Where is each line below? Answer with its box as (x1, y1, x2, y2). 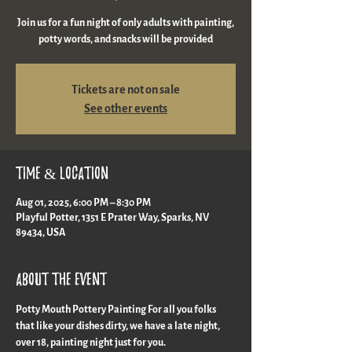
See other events (84, 102, 167, 115)
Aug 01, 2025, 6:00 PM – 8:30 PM (16, 197, 151, 208)
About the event (16, 272, 107, 286)
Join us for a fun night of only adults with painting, (17, 17, 234, 28)
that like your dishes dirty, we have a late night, (16, 321, 222, 332)
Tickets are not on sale (71, 83, 180, 96)
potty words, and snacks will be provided (38, 34, 213, 45)
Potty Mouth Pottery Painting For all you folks (16, 304, 218, 315)
